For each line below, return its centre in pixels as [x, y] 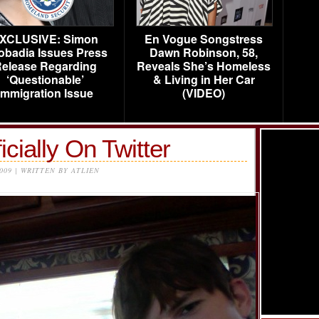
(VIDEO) [204, 93]
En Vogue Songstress [204, 39]
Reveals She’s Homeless [204, 66]
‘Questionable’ [45, 79]
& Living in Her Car [204, 79]
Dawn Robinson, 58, [204, 52]
